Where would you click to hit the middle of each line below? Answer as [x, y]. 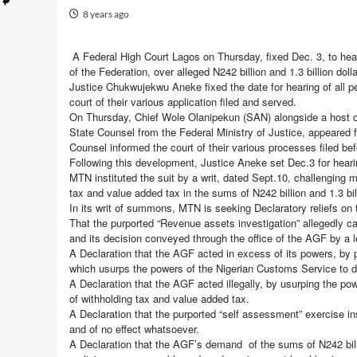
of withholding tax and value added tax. [159, 298]
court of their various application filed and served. [183, 102]
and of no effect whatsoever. [134, 329]
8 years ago [106, 14]
